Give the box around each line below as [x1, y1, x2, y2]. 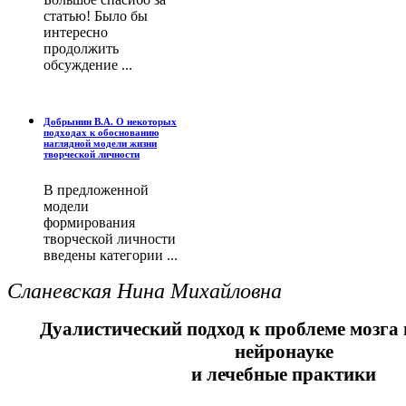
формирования [43, 215, 135, 231]
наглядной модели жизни [43, 138, 157, 150]
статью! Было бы [43, 8, 148, 24]
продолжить [43, 41, 119, 57]
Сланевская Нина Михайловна [7, 278, 282, 304]
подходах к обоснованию [43, 127, 159, 139]
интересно [43, 24, 108, 41]
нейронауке [234, 341, 333, 363]
